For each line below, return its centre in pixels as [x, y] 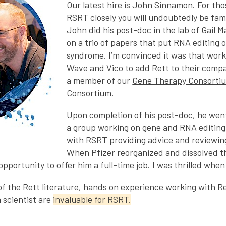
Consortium [89, 93]
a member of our [100, 80]
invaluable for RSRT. [92, 200]
